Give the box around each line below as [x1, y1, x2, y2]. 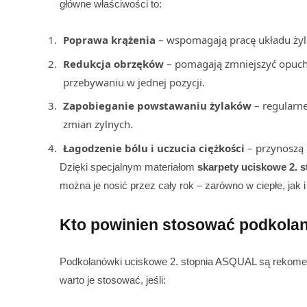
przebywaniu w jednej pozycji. [63, 75, 205, 89]
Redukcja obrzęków [63, 56, 164, 71]
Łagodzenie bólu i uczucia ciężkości [63, 140, 245, 155]
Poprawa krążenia [63, 33, 156, 47]
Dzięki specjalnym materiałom [60, 160, 197, 173]
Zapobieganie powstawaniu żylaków [63, 99, 251, 113]
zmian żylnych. [63, 117, 133, 132]
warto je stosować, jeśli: [60, 274, 166, 286]
